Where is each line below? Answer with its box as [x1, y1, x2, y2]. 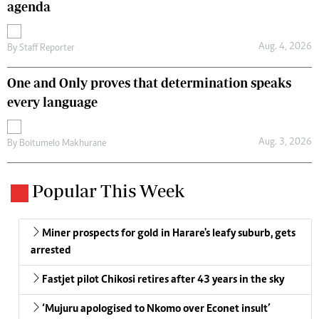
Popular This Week [32, 179, 184, 201]
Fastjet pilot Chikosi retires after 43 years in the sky [42, 273, 284, 286]
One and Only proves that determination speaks [7, 75, 291, 90]
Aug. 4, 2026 [258, 42, 312, 53]
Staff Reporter [19, 43, 75, 53]
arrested [31, 244, 71, 256]
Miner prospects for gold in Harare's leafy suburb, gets [42, 227, 296, 239]
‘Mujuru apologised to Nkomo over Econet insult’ [42, 303, 271, 315]
